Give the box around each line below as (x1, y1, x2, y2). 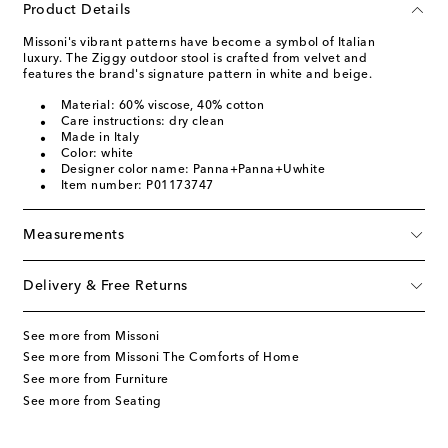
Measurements (23, 227, 124, 242)
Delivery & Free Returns (23, 278, 188, 293)
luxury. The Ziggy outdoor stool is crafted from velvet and (23, 52, 367, 65)
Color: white (60, 147, 134, 160)
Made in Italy (60, 131, 139, 144)
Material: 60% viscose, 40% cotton (60, 99, 264, 112)
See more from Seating (23, 395, 162, 408)
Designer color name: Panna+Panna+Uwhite (60, 163, 325, 176)
